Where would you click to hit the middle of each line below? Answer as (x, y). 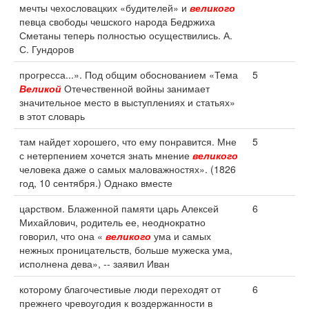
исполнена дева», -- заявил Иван (94, 263)
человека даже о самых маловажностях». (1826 (128, 169)
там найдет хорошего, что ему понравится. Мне (128, 141)
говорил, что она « (62, 236)
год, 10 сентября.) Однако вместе (96, 183)
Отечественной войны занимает (136, 88)
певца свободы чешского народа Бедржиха (117, 21)
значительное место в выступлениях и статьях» (127, 102)
